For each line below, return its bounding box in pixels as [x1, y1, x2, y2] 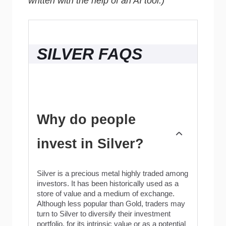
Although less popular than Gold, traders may [37, 200, 185, 208]
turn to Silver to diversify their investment [37, 210, 171, 218]
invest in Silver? [37, 136, 144, 151]
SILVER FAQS [37, 45, 142, 64]
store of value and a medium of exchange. [37, 190, 175, 198]
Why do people [37, 111, 136, 127]
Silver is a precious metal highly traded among [37, 169, 188, 178]
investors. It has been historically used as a [37, 180, 179, 188]
